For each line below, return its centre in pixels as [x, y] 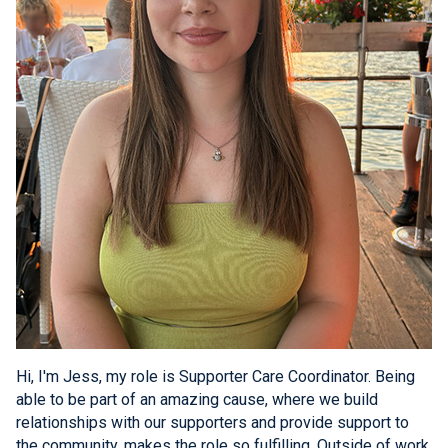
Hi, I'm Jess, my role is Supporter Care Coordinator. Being [215, 376]
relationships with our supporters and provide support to [212, 422]
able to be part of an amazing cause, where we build [197, 399]
